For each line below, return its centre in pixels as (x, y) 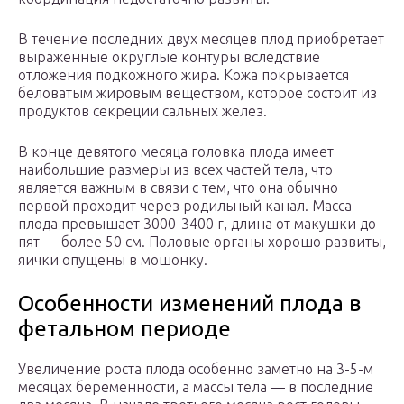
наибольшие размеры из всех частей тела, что (175, 170)
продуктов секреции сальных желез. (142, 111)
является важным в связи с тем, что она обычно (178, 188)
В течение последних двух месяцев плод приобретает (201, 39)
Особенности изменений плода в (189, 304)
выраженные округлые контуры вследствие (169, 57)
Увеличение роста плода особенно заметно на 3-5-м (196, 369)
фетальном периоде (124, 329)
